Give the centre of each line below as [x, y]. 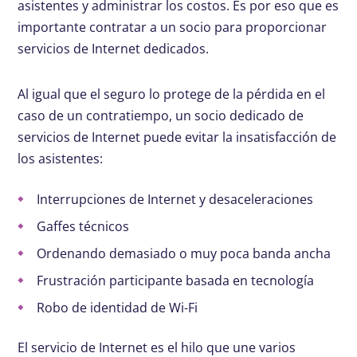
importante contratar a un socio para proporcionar [173, 27]
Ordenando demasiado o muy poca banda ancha [184, 253]
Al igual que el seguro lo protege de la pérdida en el [172, 94]
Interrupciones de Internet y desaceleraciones [175, 199]
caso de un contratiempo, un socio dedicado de [161, 116]
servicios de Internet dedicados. [114, 49]
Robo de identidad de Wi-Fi [118, 308]
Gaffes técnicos [83, 226]
